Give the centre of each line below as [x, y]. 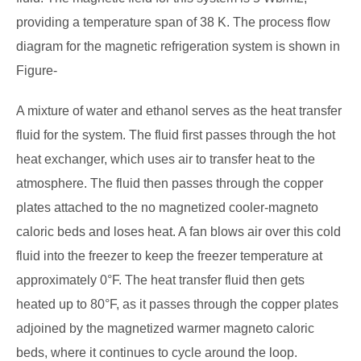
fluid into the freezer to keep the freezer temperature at [169, 255]
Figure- [37, 70]
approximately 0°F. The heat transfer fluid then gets [160, 280]
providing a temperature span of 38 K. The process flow [173, 22]
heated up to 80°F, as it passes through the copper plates [177, 304]
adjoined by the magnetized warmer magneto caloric [165, 328]
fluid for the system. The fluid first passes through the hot [176, 135]
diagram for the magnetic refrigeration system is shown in [178, 46]
